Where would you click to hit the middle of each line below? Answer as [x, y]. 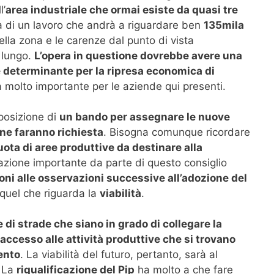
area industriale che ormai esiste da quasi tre [122, 9]
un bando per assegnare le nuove [144, 117]
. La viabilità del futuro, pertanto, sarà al [119, 255]
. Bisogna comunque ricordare [176, 132]
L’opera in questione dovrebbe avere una [138, 55]
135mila [224, 25]
